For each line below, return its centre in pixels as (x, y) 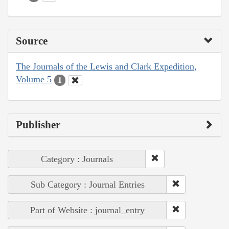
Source (32, 41)
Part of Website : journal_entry (87, 210)
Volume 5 (34, 79)
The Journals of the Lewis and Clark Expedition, (106, 67)
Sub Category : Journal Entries (87, 184)
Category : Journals (77, 159)
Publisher (38, 124)
